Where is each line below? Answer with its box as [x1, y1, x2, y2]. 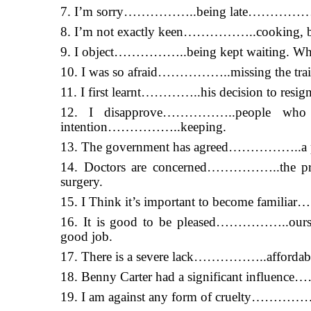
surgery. [60, 174, 103, 189]
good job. [60, 229, 112, 244]
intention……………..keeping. [60, 119, 226, 134]
